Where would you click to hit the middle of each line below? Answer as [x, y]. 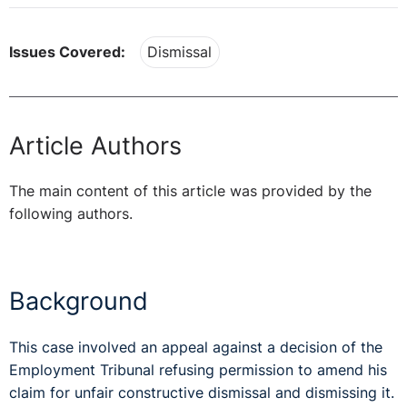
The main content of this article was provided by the [190, 192]
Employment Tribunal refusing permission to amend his [198, 371]
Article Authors [95, 145]
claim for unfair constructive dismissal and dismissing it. [202, 393]
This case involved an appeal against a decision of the [196, 348]
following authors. [71, 214]
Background [79, 302]
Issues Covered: [67, 53]
